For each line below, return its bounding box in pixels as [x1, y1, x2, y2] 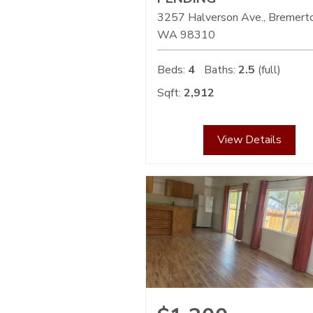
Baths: [204, 62, 235, 78]
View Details [217, 132, 282, 148]
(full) [255, 62, 281, 78]
